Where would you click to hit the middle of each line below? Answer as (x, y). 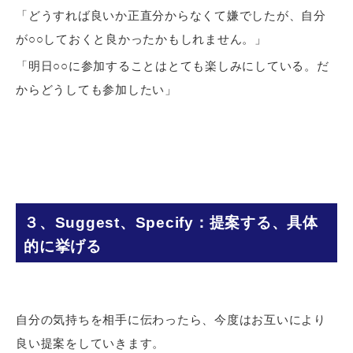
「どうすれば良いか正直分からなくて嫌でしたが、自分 (171, 15)
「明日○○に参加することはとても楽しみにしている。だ (173, 66)
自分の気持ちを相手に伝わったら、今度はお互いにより (171, 319)
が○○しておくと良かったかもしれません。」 (141, 39)
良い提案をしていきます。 (90, 343)
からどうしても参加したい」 (97, 90)
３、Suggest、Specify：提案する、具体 (171, 223)
